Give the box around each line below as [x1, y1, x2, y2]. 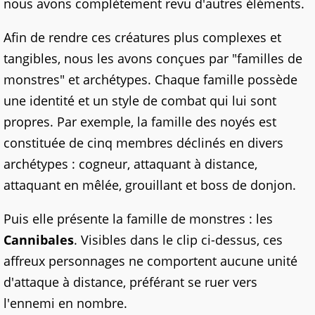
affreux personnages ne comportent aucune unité [4, 252, 297, 270]
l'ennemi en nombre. [4, 295, 127, 312]
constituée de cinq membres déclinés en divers [4, 134, 283, 152]
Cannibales [4, 231, 74, 249]
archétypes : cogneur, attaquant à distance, [4, 155, 257, 173]
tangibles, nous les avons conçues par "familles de [4, 50, 302, 67]
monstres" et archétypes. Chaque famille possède [4, 71, 297, 89]
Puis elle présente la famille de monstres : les [4, 210, 273, 228]
